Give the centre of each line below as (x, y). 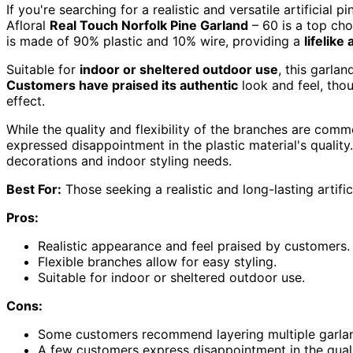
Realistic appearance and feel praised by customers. (194, 245)
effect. (26, 100)
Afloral (28, 25)
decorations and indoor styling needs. (119, 160)
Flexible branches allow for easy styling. (157, 261)
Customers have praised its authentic (122, 85)
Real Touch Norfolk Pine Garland (149, 25)
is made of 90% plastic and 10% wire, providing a (155, 41)
